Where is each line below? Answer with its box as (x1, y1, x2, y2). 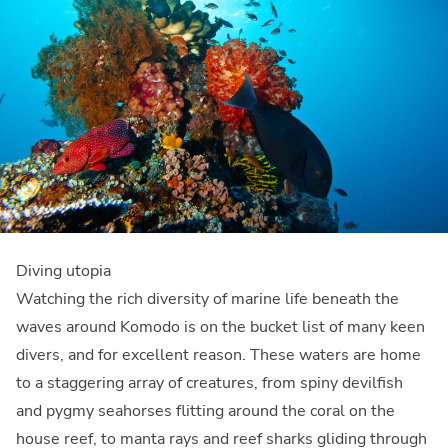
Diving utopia (16, 259, 111, 282)
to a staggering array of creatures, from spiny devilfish (16, 371, 403, 394)
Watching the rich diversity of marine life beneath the (16, 287, 399, 310)
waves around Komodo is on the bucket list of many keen (16, 315, 425, 338)
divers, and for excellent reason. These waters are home (16, 343, 421, 366)
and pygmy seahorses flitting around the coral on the (16, 399, 395, 422)
